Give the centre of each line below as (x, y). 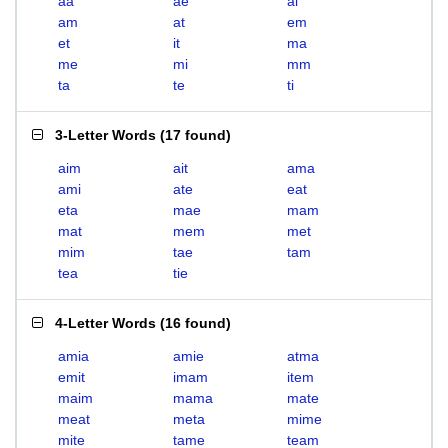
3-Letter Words (105, 135)
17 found (195, 135)
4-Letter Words (105, 323)
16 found (195, 323)
